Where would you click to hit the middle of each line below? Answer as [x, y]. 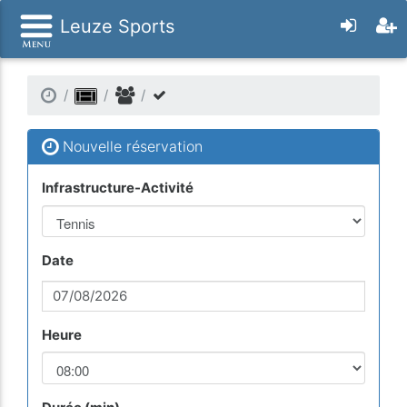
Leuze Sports [114, 26]
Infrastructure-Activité [118, 188]
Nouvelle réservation [130, 146]
